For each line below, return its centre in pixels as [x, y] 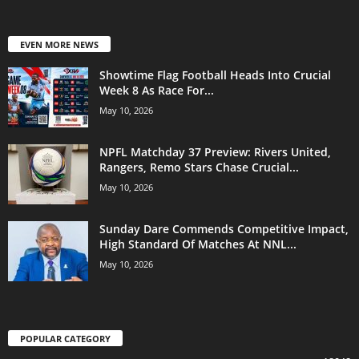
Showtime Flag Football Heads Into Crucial [215, 75]
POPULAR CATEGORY [65, 339]
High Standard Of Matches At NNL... [198, 244]
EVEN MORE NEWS [59, 45]
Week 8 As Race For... [157, 91]
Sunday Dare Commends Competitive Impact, [224, 229]
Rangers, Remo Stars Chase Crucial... [199, 167]
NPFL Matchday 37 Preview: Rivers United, [215, 152]
